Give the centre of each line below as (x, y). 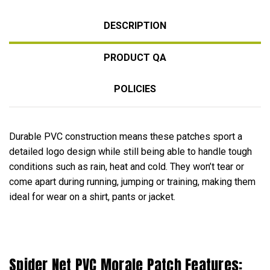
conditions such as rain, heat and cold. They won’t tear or (127, 166)
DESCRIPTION (135, 25)
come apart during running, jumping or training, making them (132, 181)
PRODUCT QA (135, 57)
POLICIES (135, 89)
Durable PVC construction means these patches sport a (126, 136)
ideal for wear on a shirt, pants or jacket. (92, 196)
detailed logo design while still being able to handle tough (130, 151)
